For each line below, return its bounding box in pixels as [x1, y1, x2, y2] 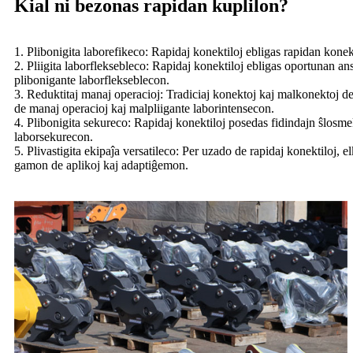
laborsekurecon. [14, 130, 93, 144]
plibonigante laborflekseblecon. [14, 73, 169, 87]
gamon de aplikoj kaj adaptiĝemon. [14, 158, 188, 173]
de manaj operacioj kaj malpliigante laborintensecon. [14, 102, 274, 116]
